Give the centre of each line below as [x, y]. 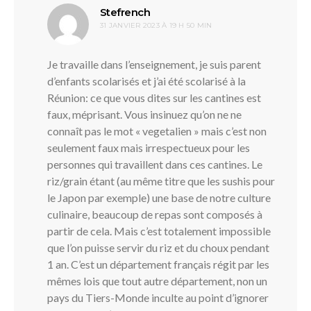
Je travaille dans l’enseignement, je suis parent [154, 64]
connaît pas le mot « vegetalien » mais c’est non [157, 131]
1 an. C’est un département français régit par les [158, 264]
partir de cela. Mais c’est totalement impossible [159, 230]
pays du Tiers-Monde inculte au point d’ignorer [158, 297]
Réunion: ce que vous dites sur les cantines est [154, 97]
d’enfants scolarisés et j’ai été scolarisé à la [146, 81]
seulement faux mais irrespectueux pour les [149, 147]
